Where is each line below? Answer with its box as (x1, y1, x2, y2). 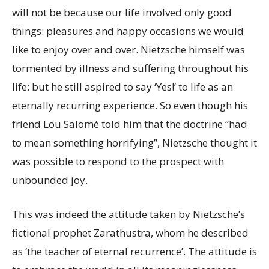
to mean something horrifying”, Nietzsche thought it (12, 136, 257, 150)
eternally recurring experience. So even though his (12, 98, 248, 112)
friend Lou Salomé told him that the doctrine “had (12, 117, 247, 131)
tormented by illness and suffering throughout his (12, 61, 249, 75)
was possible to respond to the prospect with (12, 154, 224, 168)
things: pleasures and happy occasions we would (12, 24, 244, 38)
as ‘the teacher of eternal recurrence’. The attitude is (12, 244, 257, 258)
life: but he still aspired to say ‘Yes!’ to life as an (12, 80, 233, 94)
